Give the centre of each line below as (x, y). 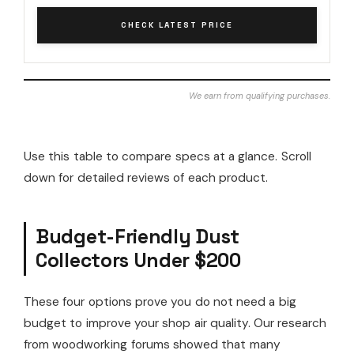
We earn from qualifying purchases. (260, 95)
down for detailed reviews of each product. (146, 177)
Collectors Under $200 (138, 260)
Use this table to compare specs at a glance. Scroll (168, 156)
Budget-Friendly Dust (137, 236)
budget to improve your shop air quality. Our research (175, 323)
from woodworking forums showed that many (152, 344)
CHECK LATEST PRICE (177, 24)
